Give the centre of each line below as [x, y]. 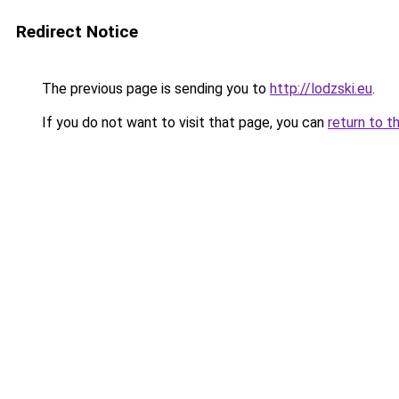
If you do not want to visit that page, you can [183, 122]
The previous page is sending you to [154, 89]
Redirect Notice [77, 32]
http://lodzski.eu [321, 89]
